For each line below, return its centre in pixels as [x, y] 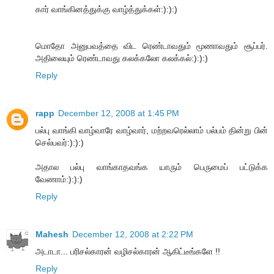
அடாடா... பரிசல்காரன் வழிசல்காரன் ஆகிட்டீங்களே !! [128, 251]
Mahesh [52, 234]
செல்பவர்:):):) [60, 142]
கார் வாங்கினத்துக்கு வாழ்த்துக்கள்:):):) [106, 9]
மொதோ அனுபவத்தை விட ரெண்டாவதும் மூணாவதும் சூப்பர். [152, 46]
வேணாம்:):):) [59, 179]
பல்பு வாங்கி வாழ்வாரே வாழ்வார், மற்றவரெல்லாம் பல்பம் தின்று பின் [152, 130]
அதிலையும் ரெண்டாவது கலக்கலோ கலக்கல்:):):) [122, 58]
